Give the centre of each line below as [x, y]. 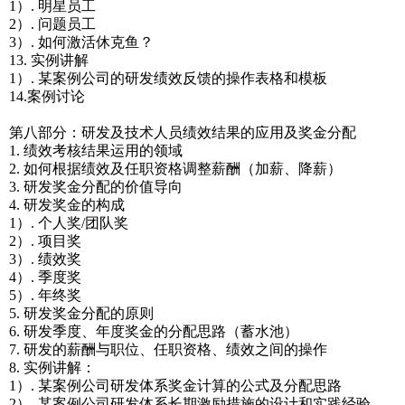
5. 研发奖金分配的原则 [81, 313]
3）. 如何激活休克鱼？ [81, 42]
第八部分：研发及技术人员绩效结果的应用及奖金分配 [183, 132]
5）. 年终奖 [45, 295]
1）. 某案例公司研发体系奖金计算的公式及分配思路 [175, 386]
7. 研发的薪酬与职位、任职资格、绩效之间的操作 [168, 349]
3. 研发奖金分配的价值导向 [96, 187]
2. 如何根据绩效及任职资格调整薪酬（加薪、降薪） [175, 169]
